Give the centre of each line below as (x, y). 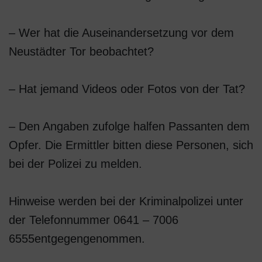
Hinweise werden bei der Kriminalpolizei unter (126, 201)
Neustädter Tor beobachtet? (81, 51)
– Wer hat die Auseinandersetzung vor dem (121, 33)
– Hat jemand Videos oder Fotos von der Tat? (127, 89)
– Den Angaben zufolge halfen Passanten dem (129, 126)
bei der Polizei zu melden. (75, 164)
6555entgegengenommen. (77, 239)
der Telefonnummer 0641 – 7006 (94, 220)
